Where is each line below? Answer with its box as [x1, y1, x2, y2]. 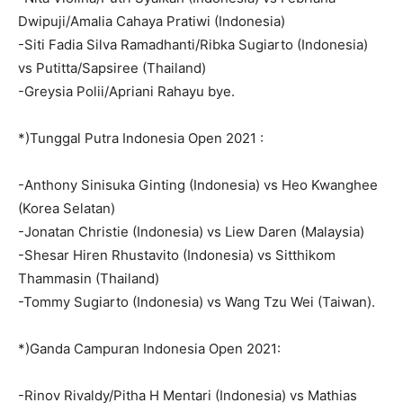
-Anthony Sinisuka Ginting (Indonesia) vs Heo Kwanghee [18, 175, 378, 193]
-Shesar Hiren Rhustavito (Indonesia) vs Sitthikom [18, 246, 336, 264]
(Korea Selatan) [18, 199, 115, 217]
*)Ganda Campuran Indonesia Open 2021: [18, 339, 281, 357]
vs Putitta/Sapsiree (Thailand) [18, 58, 206, 76]
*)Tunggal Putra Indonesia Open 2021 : [18, 129, 264, 147]
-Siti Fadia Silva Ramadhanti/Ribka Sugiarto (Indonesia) [18, 35, 368, 53]
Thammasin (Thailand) [18, 269, 159, 287]
